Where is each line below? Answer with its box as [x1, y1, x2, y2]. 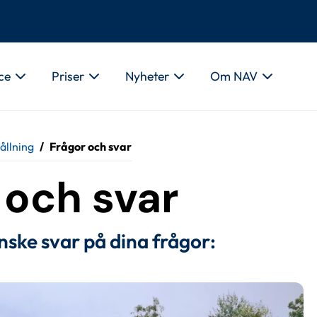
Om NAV [209, 67, 258, 84]
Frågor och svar [50, 139, 132, 154]
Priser [51, 67, 84, 84]
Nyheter [125, 67, 169, 84]
